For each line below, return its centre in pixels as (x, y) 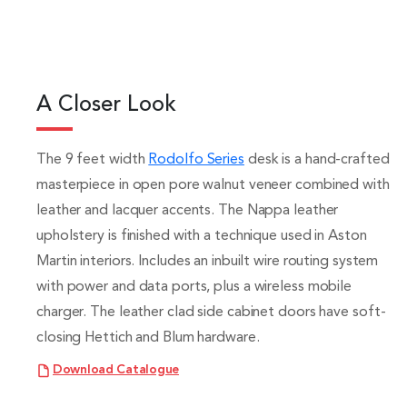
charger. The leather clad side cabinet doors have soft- (211, 312)
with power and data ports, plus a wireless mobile (194, 287)
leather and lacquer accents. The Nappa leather (188, 210)
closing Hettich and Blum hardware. (150, 338)
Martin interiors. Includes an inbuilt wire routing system (208, 261)
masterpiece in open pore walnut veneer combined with (213, 185)
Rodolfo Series (196, 159)
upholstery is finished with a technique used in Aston (202, 236)
